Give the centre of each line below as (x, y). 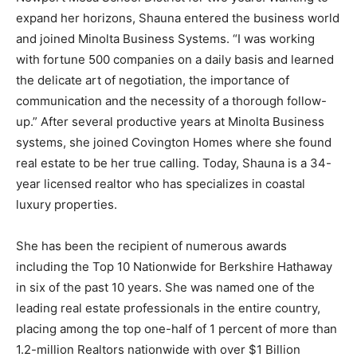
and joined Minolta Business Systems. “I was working (165, 39)
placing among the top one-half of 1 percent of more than (177, 329)
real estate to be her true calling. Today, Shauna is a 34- (174, 163)
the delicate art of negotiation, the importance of (153, 80)
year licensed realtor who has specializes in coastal (161, 184)
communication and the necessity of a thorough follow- (171, 101)
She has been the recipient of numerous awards (151, 246)
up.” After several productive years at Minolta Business (170, 122)
